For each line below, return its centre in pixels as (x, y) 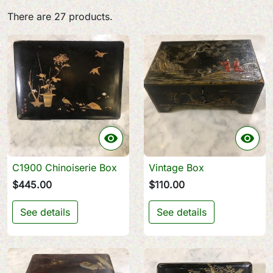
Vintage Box (176, 168)
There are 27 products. (60, 16)
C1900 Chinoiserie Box (65, 168)
